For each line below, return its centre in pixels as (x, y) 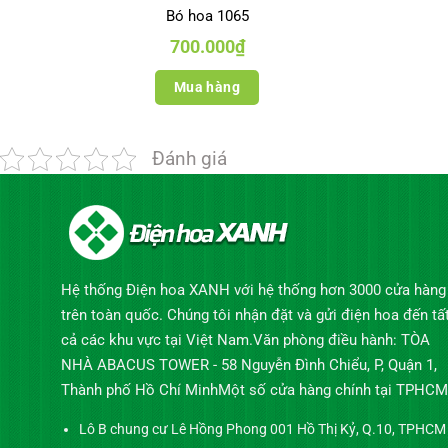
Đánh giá (189, 159)
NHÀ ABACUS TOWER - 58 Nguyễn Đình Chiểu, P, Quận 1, (248, 365)
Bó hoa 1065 (207, 16)
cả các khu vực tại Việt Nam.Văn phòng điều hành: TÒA (245, 340)
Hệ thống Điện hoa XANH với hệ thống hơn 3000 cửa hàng (253, 290)
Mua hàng (207, 86)
